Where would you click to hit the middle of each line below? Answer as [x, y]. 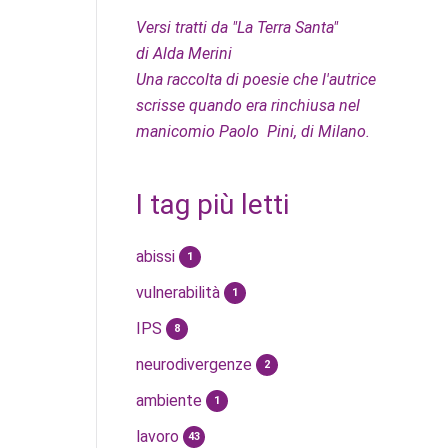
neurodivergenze [196, 364]
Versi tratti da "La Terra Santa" [237, 27]
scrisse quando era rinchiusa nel [248, 105]
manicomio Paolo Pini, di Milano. [253, 131]
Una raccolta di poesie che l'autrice [256, 79]
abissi [157, 256]
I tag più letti [212, 204]
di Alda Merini [184, 53]
